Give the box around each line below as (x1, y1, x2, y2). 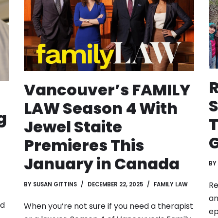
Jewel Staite (24, 116, 122, 138)
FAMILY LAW (154, 181, 188, 188)
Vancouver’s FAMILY (24, 79, 190, 101)
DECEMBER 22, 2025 (88, 181, 143, 188)
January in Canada (24, 153, 180, 175)
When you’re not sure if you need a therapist (24, 200, 193, 212)
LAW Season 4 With (24, 97, 178, 119)
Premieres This (24, 134, 144, 156)
